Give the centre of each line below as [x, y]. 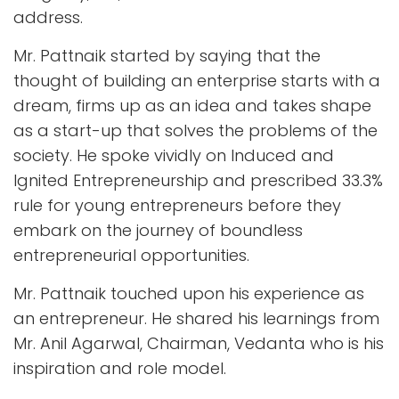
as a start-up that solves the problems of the [195, 130]
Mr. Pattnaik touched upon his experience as [189, 293]
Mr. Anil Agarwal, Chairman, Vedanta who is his [199, 343]
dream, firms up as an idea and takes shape [192, 105]
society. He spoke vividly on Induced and [174, 155]
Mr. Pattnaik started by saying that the [167, 55]
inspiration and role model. [120, 368]
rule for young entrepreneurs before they [177, 205]
